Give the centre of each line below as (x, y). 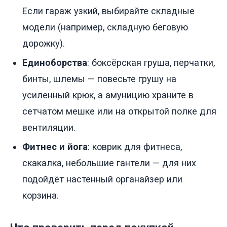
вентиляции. (49, 128)
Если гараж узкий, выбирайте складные (108, 11)
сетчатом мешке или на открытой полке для (119, 111)
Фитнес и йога (55, 147)
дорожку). (44, 44)
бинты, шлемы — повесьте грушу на (99, 79)
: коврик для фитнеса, (135, 147)
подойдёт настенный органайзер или (102, 179)
